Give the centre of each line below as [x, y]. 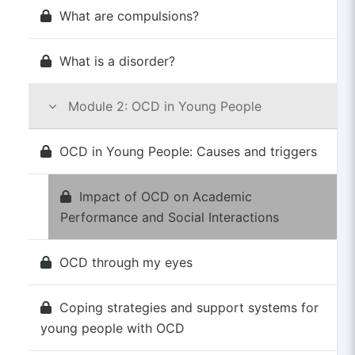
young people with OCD [112, 328]
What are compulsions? [129, 15]
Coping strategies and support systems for [189, 307]
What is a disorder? [117, 61]
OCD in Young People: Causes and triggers [188, 151]
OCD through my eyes [126, 262]
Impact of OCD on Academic [165, 196]
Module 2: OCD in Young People [162, 106]
